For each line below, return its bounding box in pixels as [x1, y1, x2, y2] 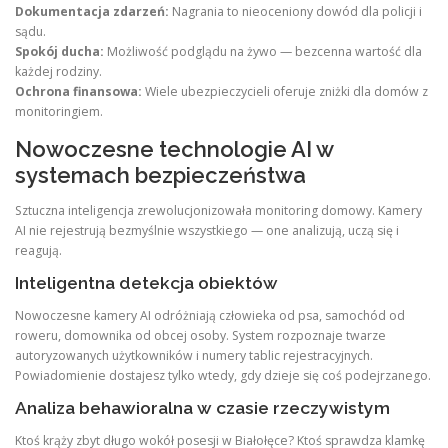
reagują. [15, 241, 62, 259]
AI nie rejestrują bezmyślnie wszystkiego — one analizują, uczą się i [15, 221, 399, 239]
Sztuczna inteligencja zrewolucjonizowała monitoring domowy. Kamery [15, 201, 422, 219]
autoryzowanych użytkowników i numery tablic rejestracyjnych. [15, 346, 373, 364]
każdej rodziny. [15, 63, 102, 81]
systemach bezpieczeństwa [15, 161, 306, 188]
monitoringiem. [15, 103, 103, 121]
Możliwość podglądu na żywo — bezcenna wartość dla [104, 43, 422, 61]
